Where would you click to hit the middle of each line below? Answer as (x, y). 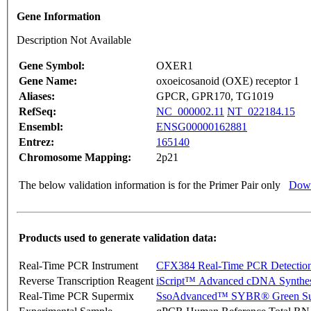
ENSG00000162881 (202, 126)
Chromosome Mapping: (75, 157)
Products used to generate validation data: (118, 237)
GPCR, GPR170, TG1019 (215, 96)
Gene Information (59, 16)
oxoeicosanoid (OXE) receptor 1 (228, 81)
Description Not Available (74, 40)
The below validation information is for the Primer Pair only (150, 185)
